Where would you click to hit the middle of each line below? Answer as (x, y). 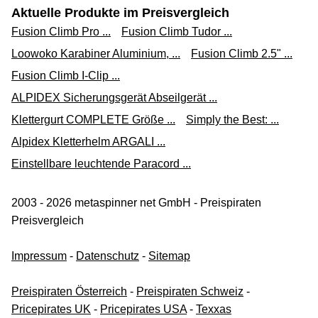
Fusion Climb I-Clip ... (66, 76)
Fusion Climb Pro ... (61, 32)
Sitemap (169, 256)
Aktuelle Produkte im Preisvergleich (120, 13)
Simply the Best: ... (232, 120)
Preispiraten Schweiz (190, 292)
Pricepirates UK (51, 309)
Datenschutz (108, 256)
